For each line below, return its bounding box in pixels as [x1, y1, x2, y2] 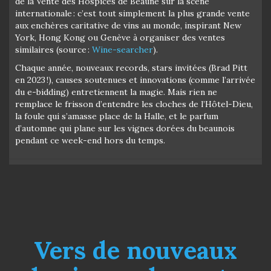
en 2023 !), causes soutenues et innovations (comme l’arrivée [15, 74, 255, 85]
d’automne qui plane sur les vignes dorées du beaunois [15, 122, 235, 134]
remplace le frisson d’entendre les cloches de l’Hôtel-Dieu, [15, 98, 253, 109]
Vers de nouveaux [34, 234, 237, 266]
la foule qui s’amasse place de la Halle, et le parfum [15, 110, 218, 122]
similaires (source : [15, 44, 92, 55]
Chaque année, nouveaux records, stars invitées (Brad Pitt [15, 62, 247, 73]
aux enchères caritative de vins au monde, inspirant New [15, 19, 241, 31]
